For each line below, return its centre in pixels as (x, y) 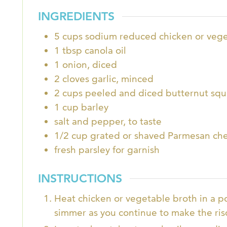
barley (95, 107)
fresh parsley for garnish (107, 150)
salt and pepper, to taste (108, 122)
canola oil (105, 51)
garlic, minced (123, 79)
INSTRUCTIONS (80, 178)
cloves (76, 79)
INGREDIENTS (76, 16)
